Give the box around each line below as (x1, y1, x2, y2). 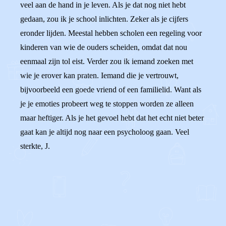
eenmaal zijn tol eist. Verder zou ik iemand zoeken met (20, 57, 193, 66)
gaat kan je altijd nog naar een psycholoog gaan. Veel (20, 128, 189, 136)
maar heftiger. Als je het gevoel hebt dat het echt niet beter (20, 114, 204, 122)
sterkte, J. (20, 142, 50, 150)
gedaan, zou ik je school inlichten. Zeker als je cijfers (20, 15, 188, 23)
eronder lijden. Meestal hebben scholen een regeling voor (20, 29, 202, 37)
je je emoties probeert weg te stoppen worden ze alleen (20, 99, 194, 108)
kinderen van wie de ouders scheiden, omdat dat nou (20, 43, 187, 51)
